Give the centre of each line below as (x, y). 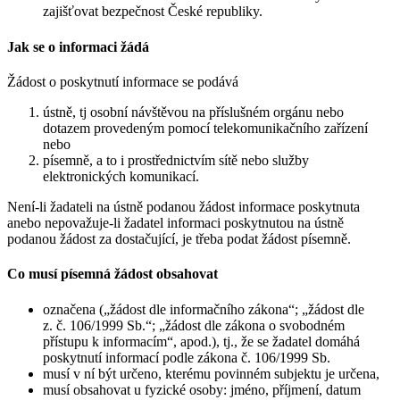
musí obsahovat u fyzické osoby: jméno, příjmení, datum (202, 389)
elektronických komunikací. (121, 176)
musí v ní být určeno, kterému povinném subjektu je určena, (211, 373)
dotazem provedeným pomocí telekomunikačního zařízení (205, 128)
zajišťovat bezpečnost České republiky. (153, 12)
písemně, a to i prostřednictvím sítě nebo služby (176, 160)
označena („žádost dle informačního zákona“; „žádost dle (204, 309)
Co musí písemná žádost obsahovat (112, 274)
